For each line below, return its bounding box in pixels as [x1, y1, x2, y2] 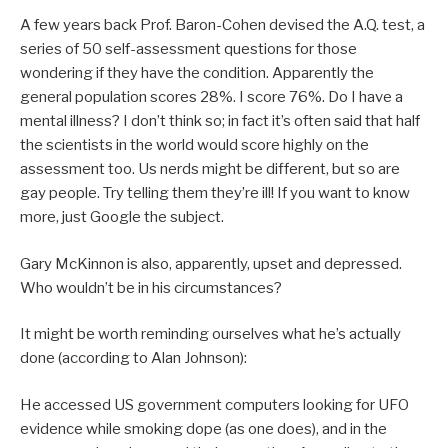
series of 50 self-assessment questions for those [20, 40, 357, 59]
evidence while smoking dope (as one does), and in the [20, 419, 387, 438]
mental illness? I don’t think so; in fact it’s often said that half [20, 112, 420, 131]
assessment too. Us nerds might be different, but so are [20, 160, 400, 179]
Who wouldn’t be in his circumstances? [20, 278, 282, 297]
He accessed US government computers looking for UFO [20, 395, 409, 414]
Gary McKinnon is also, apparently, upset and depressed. [20, 254, 402, 273]
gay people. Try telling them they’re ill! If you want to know [20, 184, 410, 203]
